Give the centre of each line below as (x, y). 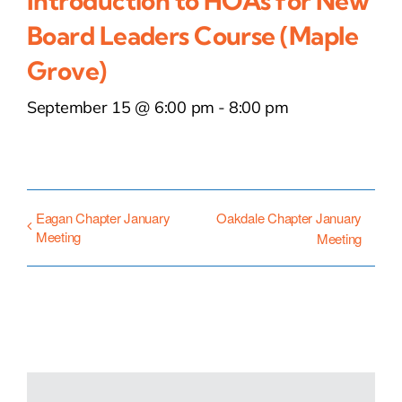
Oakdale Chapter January (289, 218)
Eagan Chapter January (103, 218)
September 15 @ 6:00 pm (121, 108)
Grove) (67, 71)
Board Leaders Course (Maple (193, 36)
